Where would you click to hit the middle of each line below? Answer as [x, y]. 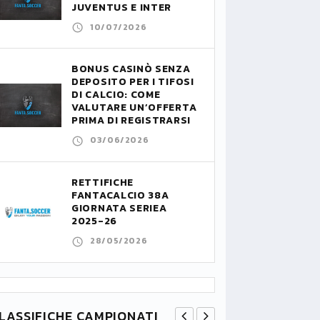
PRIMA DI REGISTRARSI [131, 121]
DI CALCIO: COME [116, 95]
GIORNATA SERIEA [119, 208]
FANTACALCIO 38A [120, 195]
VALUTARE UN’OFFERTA [134, 108]
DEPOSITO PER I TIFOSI [133, 82]
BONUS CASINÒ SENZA [131, 69]
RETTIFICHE [102, 182]
